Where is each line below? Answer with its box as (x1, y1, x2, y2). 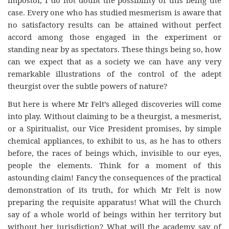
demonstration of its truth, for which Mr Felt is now (8, 184, 221, 195)
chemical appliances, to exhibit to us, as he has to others (8, 135, 221, 146)
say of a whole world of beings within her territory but (8, 209, 221, 219)
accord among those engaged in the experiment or (8, 32, 221, 42)
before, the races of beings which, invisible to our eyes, (8, 147, 221, 158)
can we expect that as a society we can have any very (8, 56, 221, 66)
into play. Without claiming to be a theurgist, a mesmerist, (8, 110, 221, 121)
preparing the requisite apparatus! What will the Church (8, 196, 221, 207)
